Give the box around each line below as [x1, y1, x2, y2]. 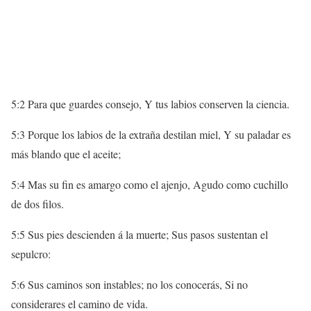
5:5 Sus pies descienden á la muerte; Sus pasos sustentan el [11, 227, 268, 242]
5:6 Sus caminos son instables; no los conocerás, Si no [11, 277, 248, 292]
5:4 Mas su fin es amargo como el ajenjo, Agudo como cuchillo [11, 177, 288, 192]
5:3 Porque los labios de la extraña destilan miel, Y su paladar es [11, 127, 291, 142]
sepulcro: [11, 246, 51, 261]
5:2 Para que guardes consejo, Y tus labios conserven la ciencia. [11, 96, 289, 111]
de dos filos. [11, 196, 64, 211]
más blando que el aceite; [11, 146, 121, 161]
